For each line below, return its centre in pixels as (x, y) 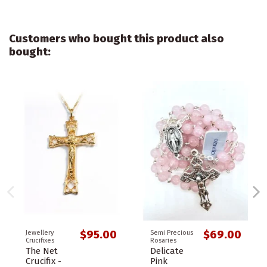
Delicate (167, 251)
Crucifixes (40, 241)
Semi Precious (172, 233)
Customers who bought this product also (117, 39)
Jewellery (40, 233)
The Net (42, 251)
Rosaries (163, 241)
